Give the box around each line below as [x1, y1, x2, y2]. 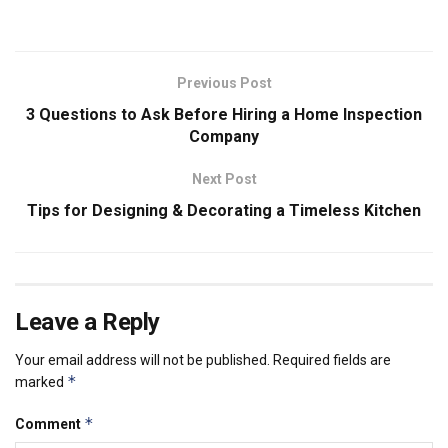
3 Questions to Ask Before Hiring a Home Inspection [26, 105, 422, 125]
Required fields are [273, 352, 391, 369]
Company [189, 127, 259, 147]
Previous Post [176, 75, 272, 92]
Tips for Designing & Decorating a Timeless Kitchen [27, 201, 421, 221]
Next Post [191, 171, 257, 188]
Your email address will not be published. [15, 352, 270, 369]
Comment [15, 416, 84, 433]
